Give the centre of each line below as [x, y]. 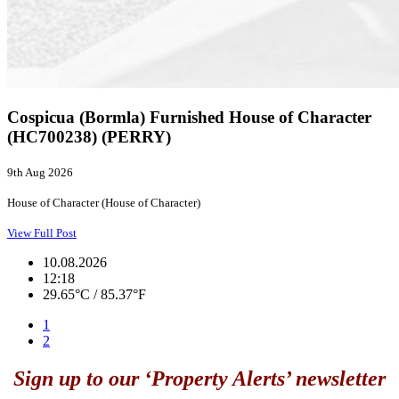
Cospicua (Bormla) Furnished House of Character [189, 118]
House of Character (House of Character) [104, 203]
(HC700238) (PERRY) [89, 137]
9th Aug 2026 [40, 173]
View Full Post [42, 233]
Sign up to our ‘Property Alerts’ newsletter [199, 379]
